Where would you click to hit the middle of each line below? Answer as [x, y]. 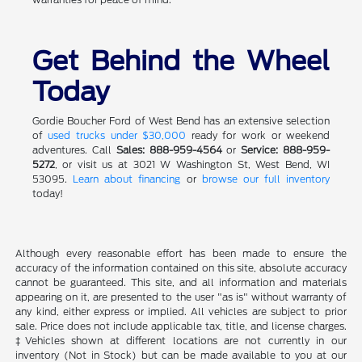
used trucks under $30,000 [117, 136]
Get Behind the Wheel [181, 61]
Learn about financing [126, 179]
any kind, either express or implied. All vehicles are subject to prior [181, 312]
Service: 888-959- [286, 150]
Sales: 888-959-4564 [169, 150]
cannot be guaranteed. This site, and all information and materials [181, 283]
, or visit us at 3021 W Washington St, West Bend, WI [192, 165]
